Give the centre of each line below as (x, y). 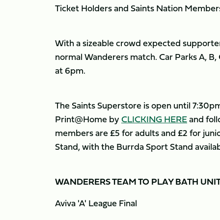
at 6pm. (70, 70)
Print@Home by (88, 119)
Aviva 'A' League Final (96, 203)
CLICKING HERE (154, 119)
